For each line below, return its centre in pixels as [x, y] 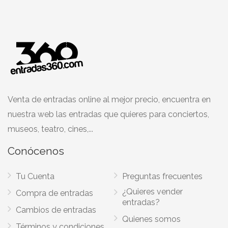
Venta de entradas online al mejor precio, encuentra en [109, 99]
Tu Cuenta [35, 176]
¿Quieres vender [152, 192]
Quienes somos [151, 219]
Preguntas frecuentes [162, 176]
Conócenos [36, 151]
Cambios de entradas [56, 210]
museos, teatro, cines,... [50, 129]
